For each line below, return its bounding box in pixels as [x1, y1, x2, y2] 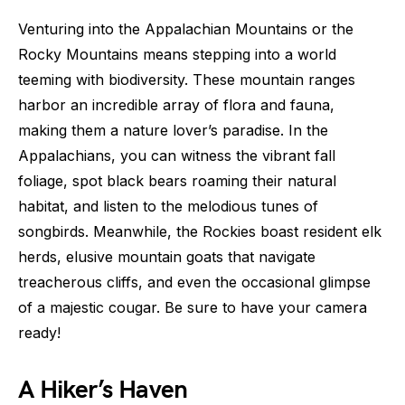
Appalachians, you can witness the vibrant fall [18, 146, 335, 165]
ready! [18, 324, 61, 343]
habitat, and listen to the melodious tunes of [18, 197, 318, 216]
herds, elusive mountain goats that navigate [18, 248, 316, 267]
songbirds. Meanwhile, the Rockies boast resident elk [18, 222, 381, 241]
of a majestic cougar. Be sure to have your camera [18, 298, 367, 317]
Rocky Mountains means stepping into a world [18, 45, 336, 64]
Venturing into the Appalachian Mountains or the [18, 20, 353, 39]
